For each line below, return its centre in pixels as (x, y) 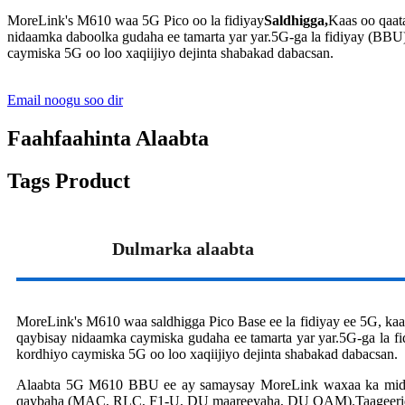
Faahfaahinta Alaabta (108, 139)
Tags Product (69, 181)
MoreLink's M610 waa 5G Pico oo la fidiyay (136, 21)
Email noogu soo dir (65, 100)
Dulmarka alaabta (184, 249)
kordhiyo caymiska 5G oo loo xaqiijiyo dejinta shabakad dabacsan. (207, 354)
